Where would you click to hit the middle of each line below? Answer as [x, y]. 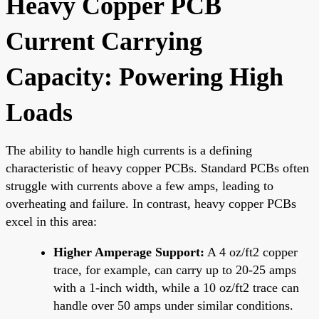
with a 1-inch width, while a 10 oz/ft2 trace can [176, 287]
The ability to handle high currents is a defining [129, 150]
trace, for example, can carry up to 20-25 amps [175, 270]
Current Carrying [104, 41]
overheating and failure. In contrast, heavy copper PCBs [151, 203]
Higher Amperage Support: [129, 252]
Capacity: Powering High [145, 77]
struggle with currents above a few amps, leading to [140, 185]
